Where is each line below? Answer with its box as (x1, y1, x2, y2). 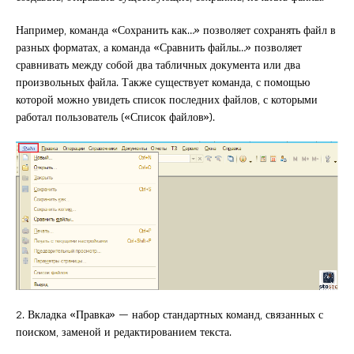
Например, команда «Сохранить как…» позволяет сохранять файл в (16, 19, 336, 40)
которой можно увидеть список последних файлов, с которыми (16, 88, 318, 109)
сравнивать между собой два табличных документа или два (16, 54, 300, 74)
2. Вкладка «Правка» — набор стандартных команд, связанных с (16, 304, 323, 324)
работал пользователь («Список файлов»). (16, 106, 215, 126)
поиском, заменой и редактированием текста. (16, 322, 232, 341)
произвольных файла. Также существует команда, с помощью (16, 71, 310, 92)
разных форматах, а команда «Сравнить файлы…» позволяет (16, 36, 302, 57)
